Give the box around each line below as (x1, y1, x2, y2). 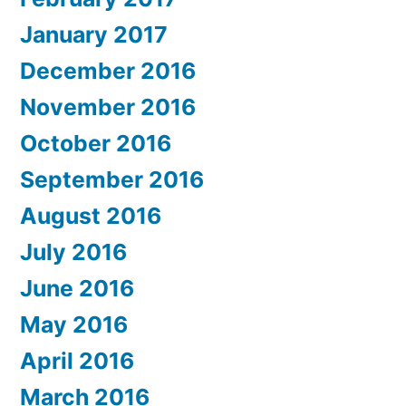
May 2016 (20, 310, 128, 338)
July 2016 (20, 237, 127, 266)
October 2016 (20, 129, 171, 157)
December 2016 (20, 56, 196, 84)
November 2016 (20, 92, 196, 121)
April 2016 (20, 346, 134, 374)
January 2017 (20, 20, 168, 48)
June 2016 (20, 274, 134, 302)
